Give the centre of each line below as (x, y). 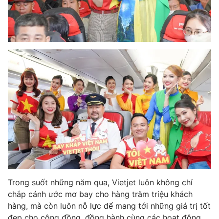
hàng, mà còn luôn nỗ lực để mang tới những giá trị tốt (109, 206)
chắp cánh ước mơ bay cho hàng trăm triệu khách (100, 194)
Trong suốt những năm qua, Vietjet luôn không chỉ (100, 183)
